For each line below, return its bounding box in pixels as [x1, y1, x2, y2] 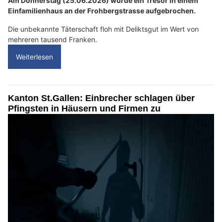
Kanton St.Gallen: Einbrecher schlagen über [8, 93, 195, 104]
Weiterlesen [16, 53, 53, 61]
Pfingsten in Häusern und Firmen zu [8, 104, 161, 114]
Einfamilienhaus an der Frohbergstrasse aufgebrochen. [8, 6, 196, 15]
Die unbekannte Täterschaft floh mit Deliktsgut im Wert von [8, 25, 199, 34]
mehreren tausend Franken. [8, 35, 97, 44]
